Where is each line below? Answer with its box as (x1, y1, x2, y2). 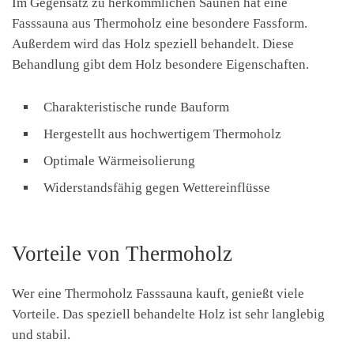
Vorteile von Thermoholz (12, 241, 232, 265)
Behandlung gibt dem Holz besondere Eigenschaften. (12, 56, 309, 72)
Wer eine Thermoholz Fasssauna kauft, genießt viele (12, 285, 304, 301)
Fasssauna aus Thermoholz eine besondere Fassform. (12, 15, 307, 31)
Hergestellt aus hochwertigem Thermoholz (43, 126, 281, 141)
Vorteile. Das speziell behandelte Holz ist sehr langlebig (12, 306, 325, 322)
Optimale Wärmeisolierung (43, 153, 195, 168)
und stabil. (12, 326, 70, 342)
